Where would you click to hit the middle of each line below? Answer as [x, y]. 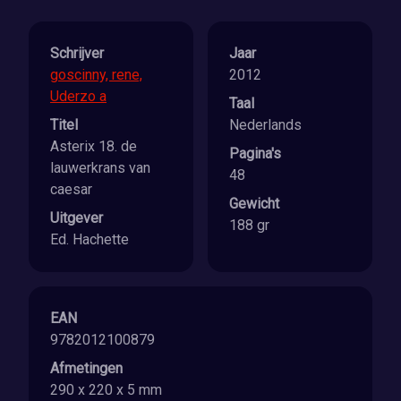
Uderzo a [78, 96]
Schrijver [77, 53]
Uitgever [77, 218]
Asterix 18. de [94, 146]
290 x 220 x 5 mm [106, 390]
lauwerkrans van [100, 168]
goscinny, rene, [96, 75]
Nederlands [265, 125]
